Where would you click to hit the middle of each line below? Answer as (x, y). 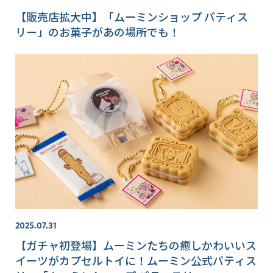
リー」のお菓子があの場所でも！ (97, 31)
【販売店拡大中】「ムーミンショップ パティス (132, 16)
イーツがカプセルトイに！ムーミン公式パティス (136, 261)
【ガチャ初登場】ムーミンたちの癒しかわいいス (136, 245)
